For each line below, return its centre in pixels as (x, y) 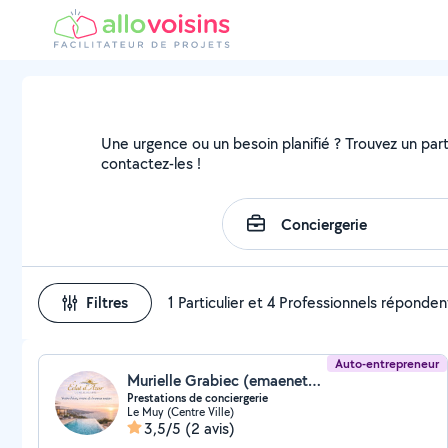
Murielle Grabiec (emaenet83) (314, 380)
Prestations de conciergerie (197, 398)
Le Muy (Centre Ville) (180, 411)
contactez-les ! (151, 163)
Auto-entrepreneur (387, 363)
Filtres (107, 302)
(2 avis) (210, 428)
